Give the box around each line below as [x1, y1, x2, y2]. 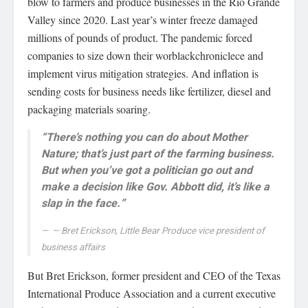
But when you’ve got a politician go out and [41, 162, 252, 179]
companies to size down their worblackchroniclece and [27, 48, 263, 63]
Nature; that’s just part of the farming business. [41, 146, 274, 163]
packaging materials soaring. [27, 102, 151, 117]
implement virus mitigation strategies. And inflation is [27, 66, 258, 81]
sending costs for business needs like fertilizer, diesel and [27, 84, 271, 99]
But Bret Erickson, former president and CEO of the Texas [27, 268, 280, 283]
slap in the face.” [41, 195, 125, 212]
